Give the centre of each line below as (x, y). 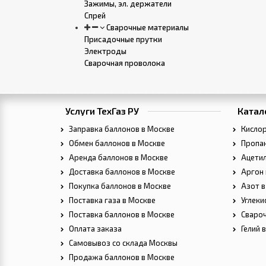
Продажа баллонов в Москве (121, 257)
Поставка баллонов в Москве (121, 215)
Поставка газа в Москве (111, 200)
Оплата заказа (94, 229)
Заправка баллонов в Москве (121, 129)
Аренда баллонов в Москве (118, 158)
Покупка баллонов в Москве (119, 186)
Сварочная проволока (125, 63)
